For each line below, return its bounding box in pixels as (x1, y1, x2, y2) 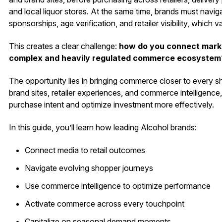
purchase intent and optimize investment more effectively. (8, 100, 214, 110)
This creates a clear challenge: (8, 41, 119, 51)
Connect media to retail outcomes (24, 145, 145, 155)
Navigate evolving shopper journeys (24, 163, 153, 173)
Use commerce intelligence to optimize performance (24, 181, 211, 191)
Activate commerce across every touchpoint (24, 199, 184, 209)
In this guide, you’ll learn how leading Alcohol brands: (8, 122, 197, 132)
